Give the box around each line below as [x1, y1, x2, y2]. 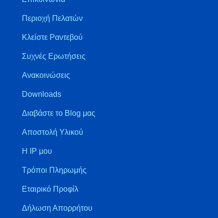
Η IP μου [22, 146, 52, 155]
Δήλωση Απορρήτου [22, 203, 92, 212]
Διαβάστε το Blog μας [22, 109, 95, 117]
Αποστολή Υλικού [22, 127, 83, 136]
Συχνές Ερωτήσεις [22, 52, 86, 60]
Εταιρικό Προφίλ [22, 184, 78, 193]
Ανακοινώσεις [22, 71, 70, 79]
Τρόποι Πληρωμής [22, 165, 87, 174]
